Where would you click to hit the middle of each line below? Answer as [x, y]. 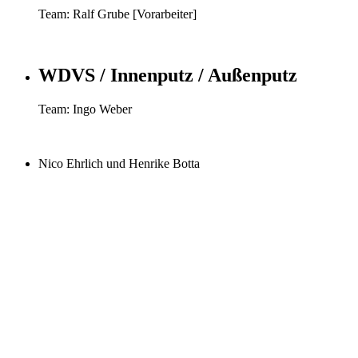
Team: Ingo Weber [85, 109]
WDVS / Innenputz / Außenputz [168, 76]
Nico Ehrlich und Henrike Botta [119, 164]
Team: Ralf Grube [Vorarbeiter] [117, 14]
